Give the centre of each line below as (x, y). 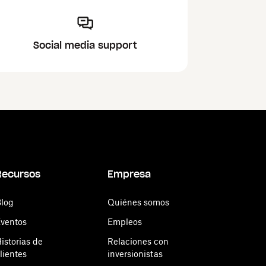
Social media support (85, 45)
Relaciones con (138, 241)
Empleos (125, 222)
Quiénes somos (138, 202)
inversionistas (135, 254)
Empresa (129, 174)
